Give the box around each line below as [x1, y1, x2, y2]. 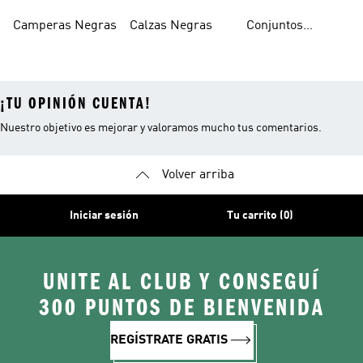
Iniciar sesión [70, 210, 139, 221]
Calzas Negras [130, 19, 212, 32]
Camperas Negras [13, 19, 117, 32]
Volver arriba [161, 169, 234, 181]
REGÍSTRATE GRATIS [109, 334, 228, 347]
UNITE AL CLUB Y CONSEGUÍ [43, 268, 320, 296]
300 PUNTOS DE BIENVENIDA [38, 294, 325, 322]
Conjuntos [246, 19, 303, 32]
